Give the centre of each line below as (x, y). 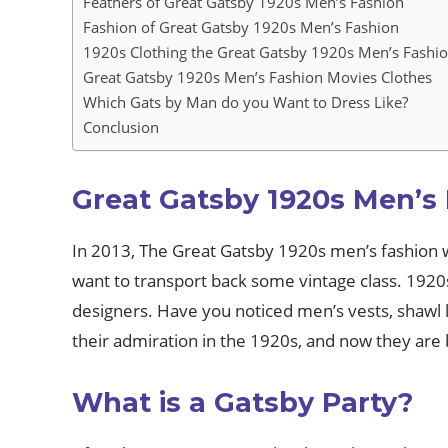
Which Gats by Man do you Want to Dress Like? (245, 102)
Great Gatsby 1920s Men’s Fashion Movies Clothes (257, 77)
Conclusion (121, 127)
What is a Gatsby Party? (242, 402)
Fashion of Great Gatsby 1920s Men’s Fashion (241, 27)
